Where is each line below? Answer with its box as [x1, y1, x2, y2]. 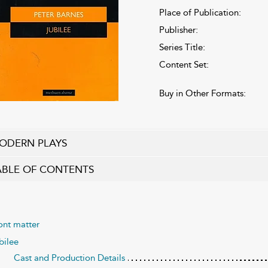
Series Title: [159, 41, 205, 53]
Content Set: [159, 59, 209, 70]
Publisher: [159, 24, 198, 35]
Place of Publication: [159, 7, 241, 18]
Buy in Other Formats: [159, 87, 246, 99]
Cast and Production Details [13, 252, 125, 263]
